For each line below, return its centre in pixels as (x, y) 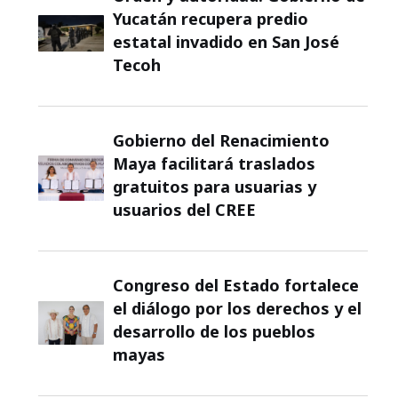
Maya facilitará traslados (215, 163)
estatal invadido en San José (227, 41)
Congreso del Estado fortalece (236, 285)
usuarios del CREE (185, 209)
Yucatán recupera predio (211, 18)
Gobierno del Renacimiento (222, 140)
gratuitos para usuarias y (215, 186)
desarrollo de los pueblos (215, 331)
